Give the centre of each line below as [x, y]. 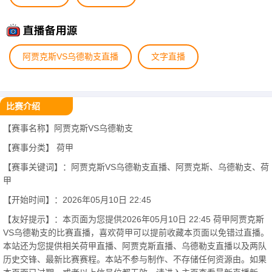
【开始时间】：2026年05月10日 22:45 [77, 200]
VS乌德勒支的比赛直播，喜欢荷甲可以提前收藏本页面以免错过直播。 [136, 233]
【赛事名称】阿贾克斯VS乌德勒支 [68, 128]
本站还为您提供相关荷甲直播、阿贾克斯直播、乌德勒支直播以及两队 [135, 246]
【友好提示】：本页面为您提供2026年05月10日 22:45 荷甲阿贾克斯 [134, 219]
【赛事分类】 [30, 148]
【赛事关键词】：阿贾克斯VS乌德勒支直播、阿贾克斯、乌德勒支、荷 [136, 167]
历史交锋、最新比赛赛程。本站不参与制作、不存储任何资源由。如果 [135, 259]
